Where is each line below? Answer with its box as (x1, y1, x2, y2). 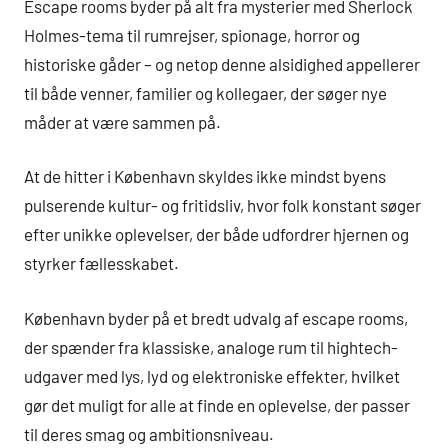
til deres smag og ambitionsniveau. (24, 423, 274, 444)
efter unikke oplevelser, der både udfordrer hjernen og (24, 224, 409, 245)
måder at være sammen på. (24, 111, 221, 132)
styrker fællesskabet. (24, 253, 179, 274)
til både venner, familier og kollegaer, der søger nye (24, 82, 387, 103)
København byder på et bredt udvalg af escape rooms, (24, 307, 408, 328)
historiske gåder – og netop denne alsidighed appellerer (24, 53, 420, 74)
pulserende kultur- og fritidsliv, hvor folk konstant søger (24, 195, 421, 216)
